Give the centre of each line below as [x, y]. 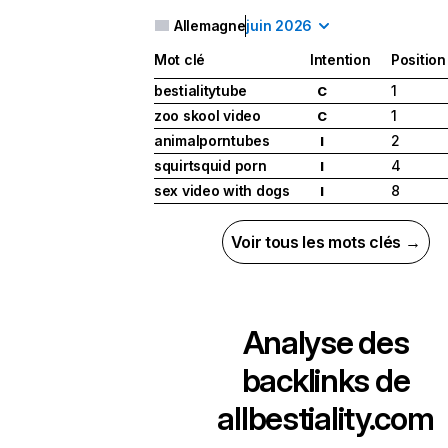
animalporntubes [212, 141]
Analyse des [325, 343]
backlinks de [325, 381]
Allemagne [210, 25]
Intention [340, 60]
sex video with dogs [222, 191]
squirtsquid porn [210, 166]
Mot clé [180, 60]
